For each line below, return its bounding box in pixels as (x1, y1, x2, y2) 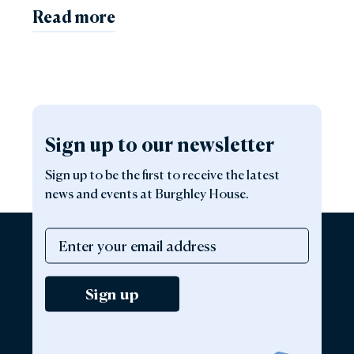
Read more (32, 6, 115, 27)
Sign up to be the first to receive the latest (45, 166, 280, 182)
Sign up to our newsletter (45, 132, 274, 156)
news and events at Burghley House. (45, 185, 249, 201)
